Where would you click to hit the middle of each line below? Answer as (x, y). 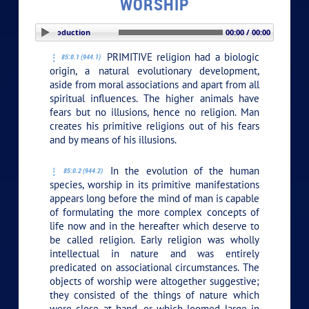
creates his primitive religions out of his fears (154, 126)
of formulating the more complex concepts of (154, 212)
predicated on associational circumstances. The (154, 268)
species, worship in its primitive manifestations (154, 185)
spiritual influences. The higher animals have (154, 99)
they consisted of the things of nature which (154, 295)
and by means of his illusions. (113, 140)
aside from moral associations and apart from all (154, 85)
